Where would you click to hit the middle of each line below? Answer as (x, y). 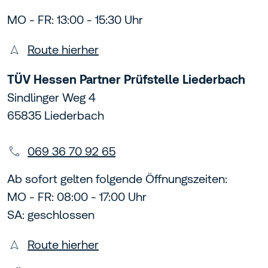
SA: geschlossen (51, 215)
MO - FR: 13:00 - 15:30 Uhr (75, 20)
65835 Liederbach (56, 115)
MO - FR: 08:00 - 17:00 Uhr (77, 197)
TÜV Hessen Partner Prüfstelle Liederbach (126, 80)
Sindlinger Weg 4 (51, 98)
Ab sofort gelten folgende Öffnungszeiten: (117, 179)
